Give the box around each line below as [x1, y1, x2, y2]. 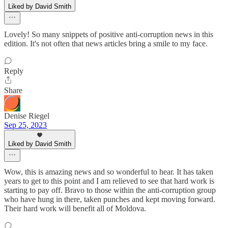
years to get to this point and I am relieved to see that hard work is [4, 176, 214, 185]
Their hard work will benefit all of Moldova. [4, 204, 146, 213]
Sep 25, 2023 [4, 120, 47, 129]
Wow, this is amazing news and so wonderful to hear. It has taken [4, 167, 213, 176]
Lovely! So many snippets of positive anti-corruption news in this [4, 30, 213, 39]
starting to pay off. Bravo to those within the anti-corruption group [4, 185, 216, 194]
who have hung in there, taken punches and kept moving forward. [4, 194, 215, 204]
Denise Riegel [4, 111, 49, 120]
